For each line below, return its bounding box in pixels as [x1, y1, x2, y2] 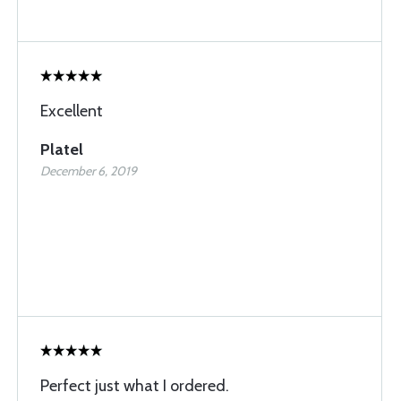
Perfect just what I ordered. [40, 376, 229, 396]
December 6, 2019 [40, 163, 137, 179]
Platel [40, 140, 83, 159]
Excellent [40, 101, 103, 121]
